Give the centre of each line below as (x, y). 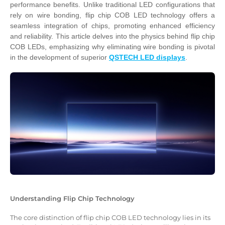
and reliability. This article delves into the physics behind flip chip (113, 36)
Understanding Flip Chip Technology (72, 198)
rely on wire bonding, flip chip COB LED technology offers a (113, 15)
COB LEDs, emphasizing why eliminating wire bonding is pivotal (113, 47)
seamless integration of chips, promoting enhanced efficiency (113, 26)
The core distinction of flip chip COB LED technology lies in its (110, 217)
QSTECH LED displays (147, 58)
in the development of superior (60, 58)
